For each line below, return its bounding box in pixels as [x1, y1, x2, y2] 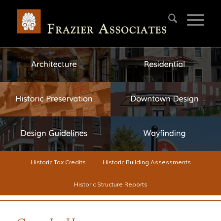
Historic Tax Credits [30, 158, 86, 166]
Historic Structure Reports [74, 181, 147, 188]
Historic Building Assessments [102, 158, 191, 166]
